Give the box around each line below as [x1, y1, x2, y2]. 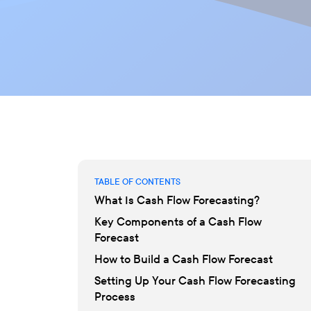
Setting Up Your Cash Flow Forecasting [94, 274, 296, 287]
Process [94, 289, 135, 303]
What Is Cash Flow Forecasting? [94, 193, 260, 207]
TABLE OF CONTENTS [94, 176, 180, 187]
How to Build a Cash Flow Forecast [94, 252, 273, 266]
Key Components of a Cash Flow [94, 215, 262, 228]
